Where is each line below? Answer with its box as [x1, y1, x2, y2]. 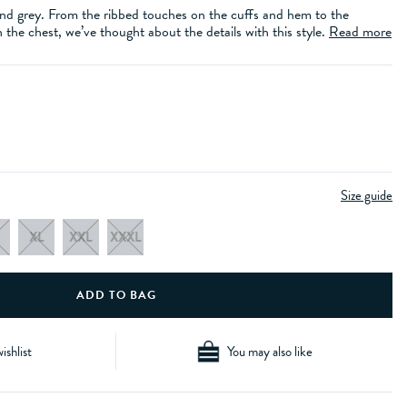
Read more [329, 21, 392, 43]
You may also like [226, 341, 313, 362]
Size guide [341, 185, 392, 205]
